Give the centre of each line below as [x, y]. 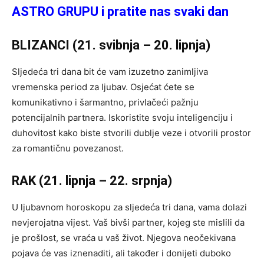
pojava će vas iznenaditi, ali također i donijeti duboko [121, 253]
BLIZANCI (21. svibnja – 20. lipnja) [111, 45]
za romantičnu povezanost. [68, 148]
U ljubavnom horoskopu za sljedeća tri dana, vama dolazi [129, 207]
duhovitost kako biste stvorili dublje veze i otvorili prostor [131, 133]
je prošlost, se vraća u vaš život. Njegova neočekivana [124, 237]
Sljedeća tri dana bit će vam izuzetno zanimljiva [110, 71]
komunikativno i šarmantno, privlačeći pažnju [105, 102]
